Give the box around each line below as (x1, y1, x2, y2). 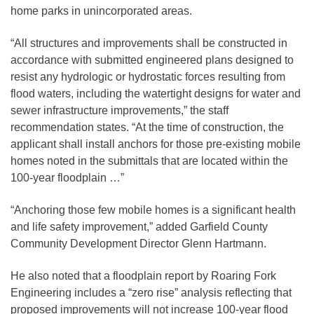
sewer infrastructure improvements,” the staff (11, 104, 228, 116)
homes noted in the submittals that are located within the (11, 154, 288, 167)
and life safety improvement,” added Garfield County (11, 220, 268, 233)
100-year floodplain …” (11, 171, 124, 184)
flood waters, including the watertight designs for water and (11, 87, 301, 100)
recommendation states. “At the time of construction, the (11, 121, 284, 133)
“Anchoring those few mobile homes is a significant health (11, 203, 296, 216)
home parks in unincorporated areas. (11, 4, 192, 17)
